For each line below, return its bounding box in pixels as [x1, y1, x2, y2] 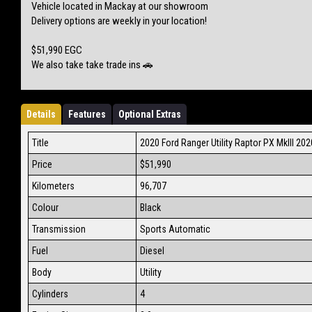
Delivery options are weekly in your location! [31, 14, 207, 27]
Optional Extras [118, 108, 181, 120]
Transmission [32, 223, 86, 235]
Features [68, 108, 106, 120]
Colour [32, 201, 58, 213]
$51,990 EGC [31, 43, 82, 56]
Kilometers [32, 180, 75, 192]
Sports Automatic [140, 223, 210, 235]
